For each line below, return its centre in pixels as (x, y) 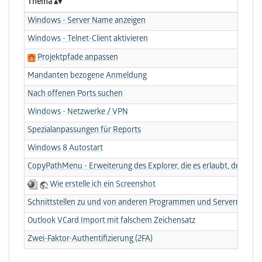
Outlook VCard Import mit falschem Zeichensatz (111, 221)
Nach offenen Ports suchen (75, 94)
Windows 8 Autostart (65, 149)
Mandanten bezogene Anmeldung (87, 76)
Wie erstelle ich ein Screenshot (102, 185)
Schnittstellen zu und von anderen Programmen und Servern (134, 203)
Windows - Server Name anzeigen (87, 21)
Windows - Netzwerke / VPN (78, 112)
